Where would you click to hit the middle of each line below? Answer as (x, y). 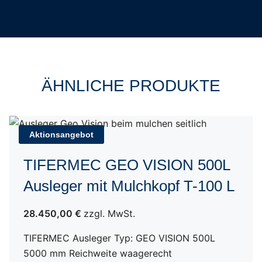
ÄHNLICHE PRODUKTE (131, 86)
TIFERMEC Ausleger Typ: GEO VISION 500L (119, 238)
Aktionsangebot (61, 135)
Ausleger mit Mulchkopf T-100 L (129, 186)
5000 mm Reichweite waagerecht (98, 253)
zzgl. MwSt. (109, 213)
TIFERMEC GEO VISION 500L (127, 165)
